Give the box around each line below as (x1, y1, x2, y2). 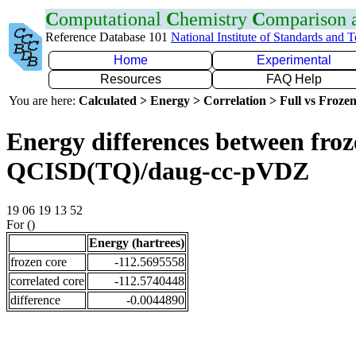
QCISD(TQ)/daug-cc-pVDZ (6, 157, 309, 186)
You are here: (9, 94, 79, 107)
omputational (59, 9, 166, 29)
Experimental (257, 53, 331, 67)
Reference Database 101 (45, 30, 171, 44)
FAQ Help (266, 72, 322, 86)
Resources (99, 72, 161, 86)
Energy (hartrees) (89, 235, 184, 250)
